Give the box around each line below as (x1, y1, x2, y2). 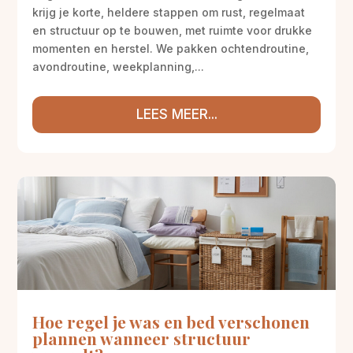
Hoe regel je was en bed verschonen (32, 310, 310, 333)
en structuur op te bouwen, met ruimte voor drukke (32, 23, 313, 37)
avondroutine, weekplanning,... (32, 59, 205, 73)
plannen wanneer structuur (32, 326, 251, 349)
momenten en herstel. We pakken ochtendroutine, (32, 41, 310, 55)
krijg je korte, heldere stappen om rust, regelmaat (32, 5, 306, 19)
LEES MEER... (136, 106, 217, 122)
